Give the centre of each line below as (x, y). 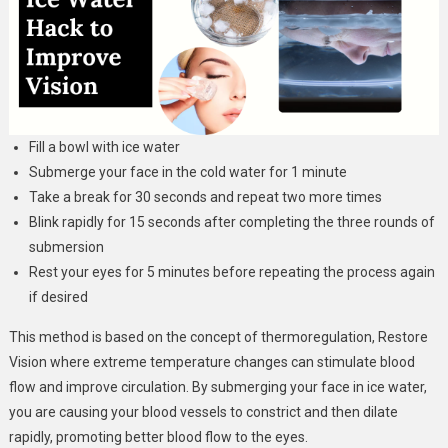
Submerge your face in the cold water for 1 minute (187, 172)
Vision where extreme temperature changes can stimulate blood (211, 362)
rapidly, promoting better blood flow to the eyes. (158, 437)
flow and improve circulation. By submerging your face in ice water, (217, 387)
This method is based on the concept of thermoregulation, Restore (218, 337)
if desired (58, 297)
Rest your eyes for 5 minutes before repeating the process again (231, 272)
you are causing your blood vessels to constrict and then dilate (203, 412)
